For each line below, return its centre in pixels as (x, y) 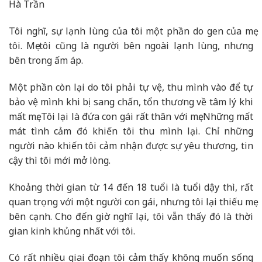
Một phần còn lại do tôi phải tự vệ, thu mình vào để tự (131, 87)
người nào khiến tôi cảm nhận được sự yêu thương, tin (131, 145)
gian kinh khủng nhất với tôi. (72, 231)
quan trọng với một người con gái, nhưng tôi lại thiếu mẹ (131, 201)
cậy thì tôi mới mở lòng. (60, 160)
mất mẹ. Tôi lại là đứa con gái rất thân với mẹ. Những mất (131, 116)
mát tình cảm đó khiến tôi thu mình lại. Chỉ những (131, 131)
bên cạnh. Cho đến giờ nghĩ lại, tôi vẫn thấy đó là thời (131, 216)
